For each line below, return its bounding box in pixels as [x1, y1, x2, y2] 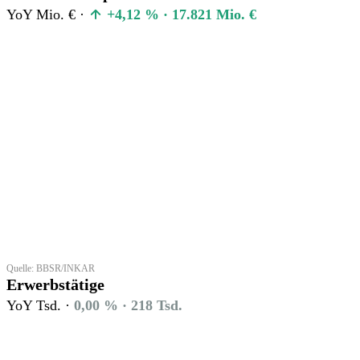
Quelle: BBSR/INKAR [6, 262, 95, 274]
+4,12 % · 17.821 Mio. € [103, 6, 256, 22]
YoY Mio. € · [6, 6, 88, 22]
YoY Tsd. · [6, 297, 74, 313]
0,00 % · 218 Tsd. [74, 297, 182, 313]
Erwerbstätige [6, 275, 104, 293]
